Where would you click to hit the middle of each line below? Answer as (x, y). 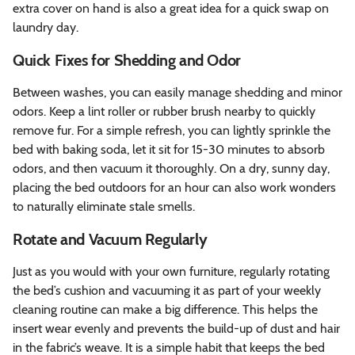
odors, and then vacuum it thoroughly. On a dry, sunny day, (171, 168)
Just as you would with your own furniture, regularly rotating (171, 271)
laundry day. (46, 27)
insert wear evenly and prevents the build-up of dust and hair (176, 328)
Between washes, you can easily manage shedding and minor (177, 92)
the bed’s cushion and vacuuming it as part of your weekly (167, 290)
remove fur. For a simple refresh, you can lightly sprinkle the (172, 130)
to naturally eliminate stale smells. (104, 206)
